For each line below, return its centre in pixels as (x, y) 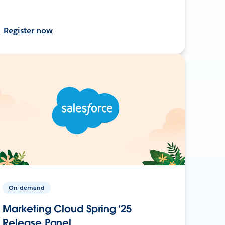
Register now (28, 30)
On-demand (27, 187)
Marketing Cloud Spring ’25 (67, 209)
